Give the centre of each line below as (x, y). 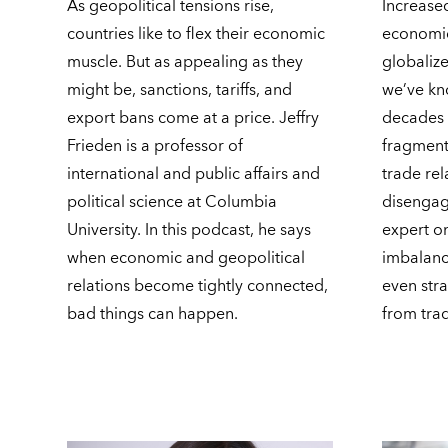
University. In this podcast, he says (189, 230)
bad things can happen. (153, 314)
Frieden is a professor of (155, 146)
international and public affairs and (194, 174)
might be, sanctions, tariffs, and (180, 90)
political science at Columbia (172, 202)
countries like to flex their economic (196, 34)
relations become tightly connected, (198, 286)
